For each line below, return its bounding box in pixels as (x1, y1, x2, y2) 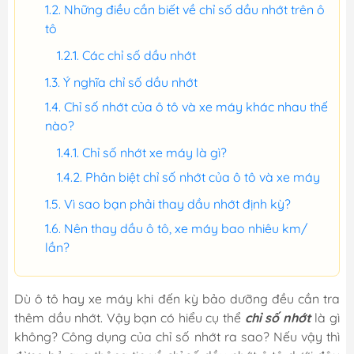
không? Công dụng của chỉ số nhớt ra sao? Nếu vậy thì (14, 329, 340, 345)
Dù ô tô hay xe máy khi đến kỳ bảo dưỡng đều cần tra (14, 291, 340, 307)
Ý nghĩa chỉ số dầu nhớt (63, 74, 198, 90)
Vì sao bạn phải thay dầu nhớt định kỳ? (64, 196, 291, 212)
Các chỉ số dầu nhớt (82, 47, 196, 63)
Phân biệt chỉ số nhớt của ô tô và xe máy (85, 169, 320, 185)
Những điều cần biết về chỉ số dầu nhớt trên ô (64, 2, 325, 17)
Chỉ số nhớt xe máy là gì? (82, 145, 227, 160)
